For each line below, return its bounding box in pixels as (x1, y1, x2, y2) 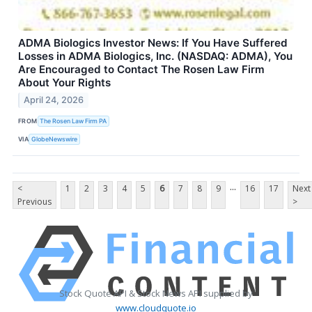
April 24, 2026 (24, 95, 84, 106)
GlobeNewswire (31, 134, 78, 143)
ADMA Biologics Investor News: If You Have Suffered (18, 36, 288, 49)
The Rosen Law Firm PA (40, 116, 107, 125)
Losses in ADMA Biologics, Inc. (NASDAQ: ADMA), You (18, 49, 292, 63)
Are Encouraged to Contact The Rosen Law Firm (18, 62, 265, 76)
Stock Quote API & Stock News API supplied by (59, 287, 253, 300)
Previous (17, 196, 52, 208)
